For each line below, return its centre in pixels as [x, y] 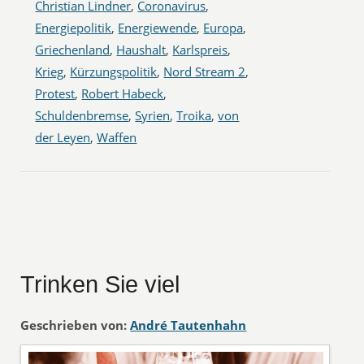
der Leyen [63, 137]
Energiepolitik [74, 28]
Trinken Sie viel [100, 284]
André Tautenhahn [188, 325]
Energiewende [158, 28]
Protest [55, 93]
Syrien [153, 115]
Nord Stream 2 [205, 71]
